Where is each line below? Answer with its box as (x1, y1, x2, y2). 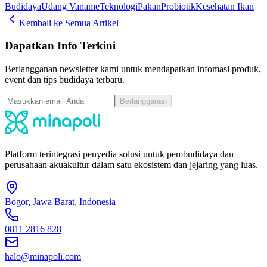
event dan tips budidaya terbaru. (5, 74, 125, 85)
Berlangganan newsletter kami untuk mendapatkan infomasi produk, (5, 64, 261, 74)
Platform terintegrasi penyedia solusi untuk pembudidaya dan (5, 149, 234, 160)
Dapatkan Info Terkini (5, 39, 116, 52)
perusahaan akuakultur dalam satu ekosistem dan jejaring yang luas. (5, 160, 258, 170)
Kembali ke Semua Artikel (19, 17, 119, 28)
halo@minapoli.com (5, 252, 81, 262)
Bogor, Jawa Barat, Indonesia (5, 197, 116, 207)
